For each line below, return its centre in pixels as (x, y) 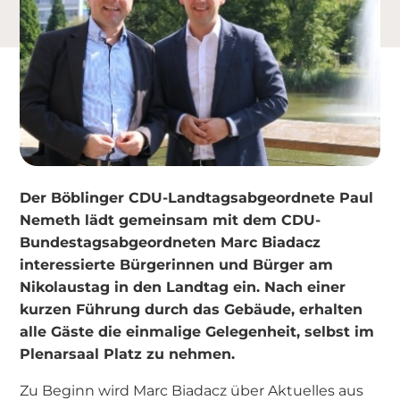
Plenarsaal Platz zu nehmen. (128, 353)
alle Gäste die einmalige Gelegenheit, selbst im (197, 331)
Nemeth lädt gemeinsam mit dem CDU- (171, 219)
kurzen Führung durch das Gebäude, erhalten (192, 308)
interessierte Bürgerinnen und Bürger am (177, 264)
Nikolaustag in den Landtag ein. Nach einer (183, 286)
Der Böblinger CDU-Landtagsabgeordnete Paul (197, 197)
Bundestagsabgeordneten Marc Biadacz (171, 242)
